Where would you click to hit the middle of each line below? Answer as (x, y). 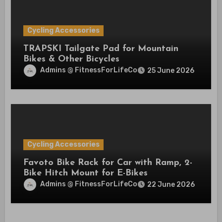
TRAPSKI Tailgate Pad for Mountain (101, 49)
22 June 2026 (171, 184)
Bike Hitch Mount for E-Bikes (86, 173)
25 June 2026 (171, 70)
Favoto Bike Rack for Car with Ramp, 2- (108, 163)
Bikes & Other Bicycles (72, 59)
